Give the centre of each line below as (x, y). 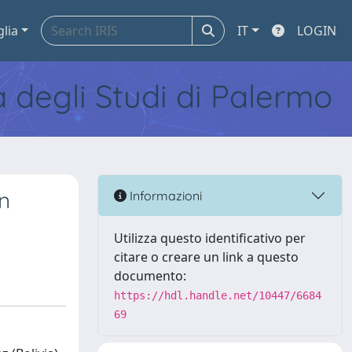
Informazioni (164, 195)
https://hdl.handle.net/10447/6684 (218, 295)
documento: (150, 276)
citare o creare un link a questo (206, 257)
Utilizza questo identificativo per (210, 238)
